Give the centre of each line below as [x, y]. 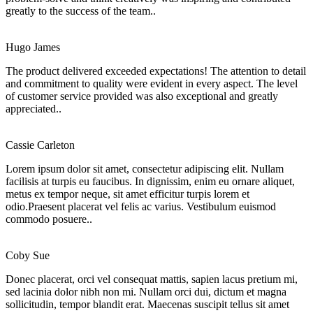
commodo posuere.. [49, 219]
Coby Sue [28, 255]
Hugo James [33, 47]
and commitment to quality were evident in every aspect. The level [152, 83]
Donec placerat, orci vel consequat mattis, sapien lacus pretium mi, [152, 279]
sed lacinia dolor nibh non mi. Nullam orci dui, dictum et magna [146, 291]
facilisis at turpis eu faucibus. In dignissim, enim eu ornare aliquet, [150, 181]
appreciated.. [34, 108]
